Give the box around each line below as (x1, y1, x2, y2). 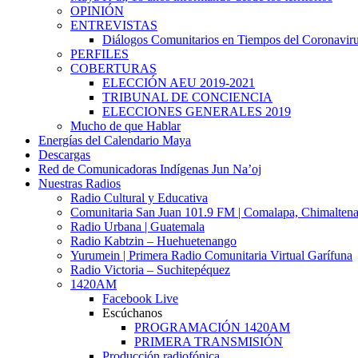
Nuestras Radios (38, 177, 121, 191)
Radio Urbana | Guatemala (70, 220, 205, 234)
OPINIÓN (70, 4, 124, 18)
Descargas (38, 148, 90, 162)
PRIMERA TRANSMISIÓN (134, 335, 283, 349)
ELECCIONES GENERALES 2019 (102, 105, 291, 119)
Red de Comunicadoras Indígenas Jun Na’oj (38, 162, 261, 177)
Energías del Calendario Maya (38, 133, 191, 148)
